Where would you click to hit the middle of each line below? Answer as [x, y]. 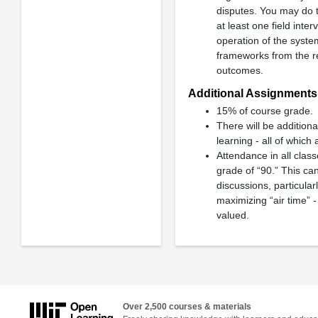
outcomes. [240, 70]
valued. [232, 215]
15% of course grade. [264, 111]
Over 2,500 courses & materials [187, 306]
